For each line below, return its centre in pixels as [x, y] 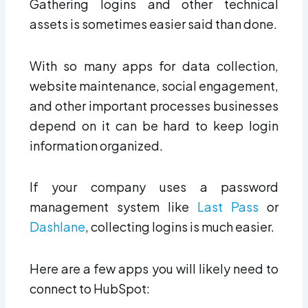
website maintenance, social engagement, [154, 85]
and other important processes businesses [154, 105]
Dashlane [57, 227]
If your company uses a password [154, 187]
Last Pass [228, 207]
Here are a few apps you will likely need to [154, 268]
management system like [113, 207]
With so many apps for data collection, [154, 65]
